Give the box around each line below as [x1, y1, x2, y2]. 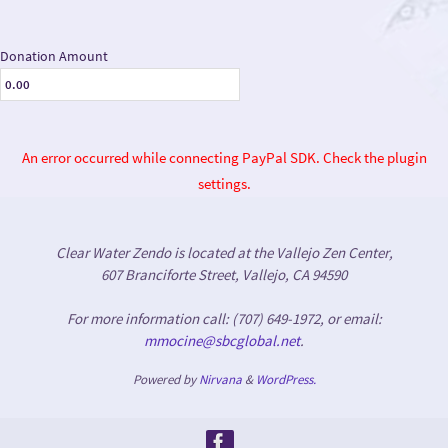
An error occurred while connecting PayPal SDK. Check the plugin [21, 148, 427, 168]
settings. [197, 174, 251, 194]
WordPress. [255, 371, 316, 389]
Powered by [132, 371, 199, 389]
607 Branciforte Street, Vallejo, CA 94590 [101, 265, 347, 285]
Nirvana [198, 371, 242, 389]
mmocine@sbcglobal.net [144, 331, 300, 351]
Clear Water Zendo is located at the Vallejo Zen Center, [55, 243, 393, 263]
